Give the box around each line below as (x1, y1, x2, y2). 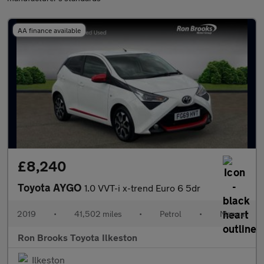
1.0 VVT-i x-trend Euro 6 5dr (84, 182, 200, 193)
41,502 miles (74, 209, 122, 219)
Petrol (160, 209, 182, 219)
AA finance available (18, 26, 81, 34)
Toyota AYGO (18, 181, 84, 194)
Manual (219, 209, 247, 219)
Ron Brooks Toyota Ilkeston (18, 232, 137, 243)
